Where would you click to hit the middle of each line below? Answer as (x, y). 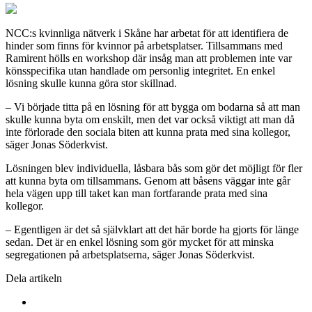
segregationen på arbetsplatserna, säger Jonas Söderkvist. (130, 255)
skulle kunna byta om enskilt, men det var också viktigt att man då (150, 120)
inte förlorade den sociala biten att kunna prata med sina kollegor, (148, 132)
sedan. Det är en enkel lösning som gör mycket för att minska (140, 242)
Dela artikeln (34, 279)
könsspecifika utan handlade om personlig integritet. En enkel (140, 71)
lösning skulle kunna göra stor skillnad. (91, 84)
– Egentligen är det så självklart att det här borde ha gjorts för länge (152, 230)
